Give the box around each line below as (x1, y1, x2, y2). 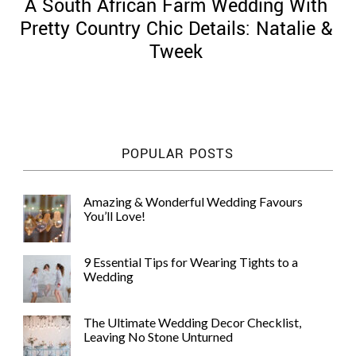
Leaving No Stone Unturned (83, 329, 233, 344)
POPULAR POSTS (122, 145, 234, 163)
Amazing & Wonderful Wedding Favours (83, 194, 303, 209)
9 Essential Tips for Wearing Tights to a (83, 254, 298, 269)
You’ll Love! (83, 208, 145, 223)
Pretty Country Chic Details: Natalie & (19, 16, 333, 42)
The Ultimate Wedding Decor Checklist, (83, 315, 301, 330)
